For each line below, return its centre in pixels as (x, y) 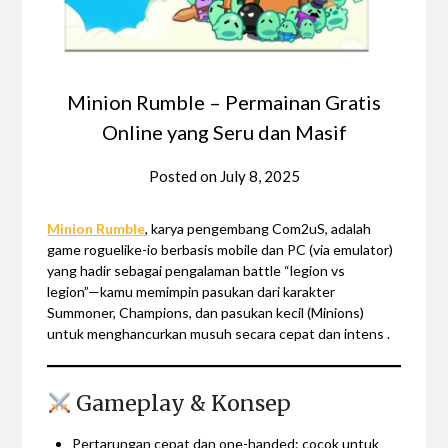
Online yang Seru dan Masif (224, 131)
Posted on (184, 175)
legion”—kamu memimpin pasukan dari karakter (191, 291)
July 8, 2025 (259, 175)
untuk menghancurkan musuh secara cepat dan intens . (219, 333)
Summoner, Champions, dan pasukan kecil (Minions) (206, 312)
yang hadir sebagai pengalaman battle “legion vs (196, 270)
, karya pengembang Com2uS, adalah (258, 228)
